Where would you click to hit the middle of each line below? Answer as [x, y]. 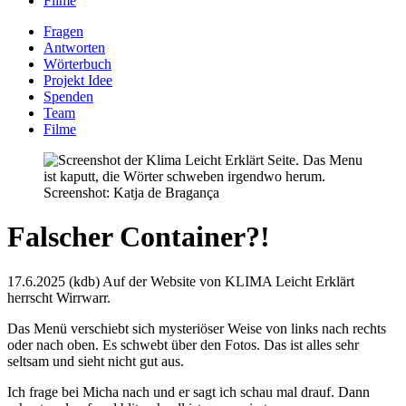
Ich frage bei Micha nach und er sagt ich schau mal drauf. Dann [188, 391]
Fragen [63, 31]
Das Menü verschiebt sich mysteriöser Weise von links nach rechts [197, 328]
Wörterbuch [77, 64]
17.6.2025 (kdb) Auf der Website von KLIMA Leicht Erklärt [181, 281]
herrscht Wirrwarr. [59, 297]
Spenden [68, 97]
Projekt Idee [78, 80]
